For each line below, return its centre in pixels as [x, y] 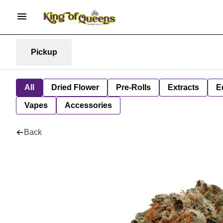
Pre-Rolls [133, 87]
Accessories [88, 105]
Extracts [183, 87]
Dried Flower [75, 87]
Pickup [44, 52]
